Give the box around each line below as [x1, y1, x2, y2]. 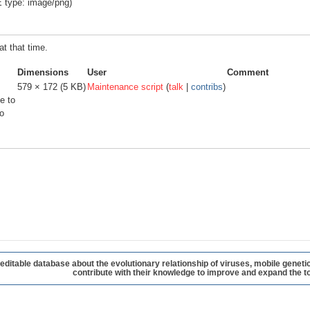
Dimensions [17, 67, 69, 78]
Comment [227, 67, 268, 78]
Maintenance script [87, 82, 163, 93]
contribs [191, 82, 223, 93]
